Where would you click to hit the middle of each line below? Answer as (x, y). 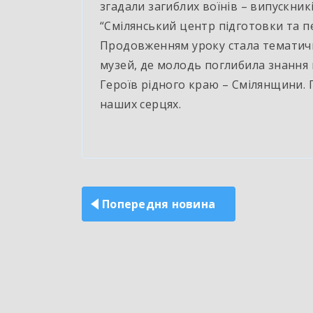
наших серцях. (141, 104)
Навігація (121, 170)
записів (112, 196)
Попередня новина (159, 204)
